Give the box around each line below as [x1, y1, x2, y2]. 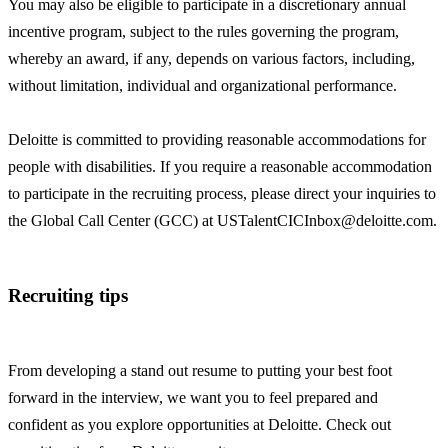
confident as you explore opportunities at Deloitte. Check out [8, 415, 391, 433]
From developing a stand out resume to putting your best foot [8, 361, 392, 379]
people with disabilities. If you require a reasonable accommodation [8, 158, 432, 176]
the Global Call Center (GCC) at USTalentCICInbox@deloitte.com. [8, 212, 437, 230]
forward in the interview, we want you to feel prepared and [8, 388, 378, 406]
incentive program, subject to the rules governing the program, [8, 23, 399, 41]
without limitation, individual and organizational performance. [8, 77, 397, 95]
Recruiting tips [8, 285, 128, 307]
